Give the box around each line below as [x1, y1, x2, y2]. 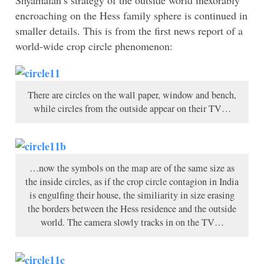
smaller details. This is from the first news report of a [15, 24, 243, 38]
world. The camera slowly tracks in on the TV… [40, 216, 224, 229]
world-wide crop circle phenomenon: [15, 39, 173, 54]
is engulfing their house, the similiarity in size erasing [29, 189, 235, 202]
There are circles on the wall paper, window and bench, [28, 88, 236, 102]
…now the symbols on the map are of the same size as [29, 161, 235, 175]
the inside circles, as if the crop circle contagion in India [25, 175, 239, 189]
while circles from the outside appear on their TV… [33, 102, 231, 115]
